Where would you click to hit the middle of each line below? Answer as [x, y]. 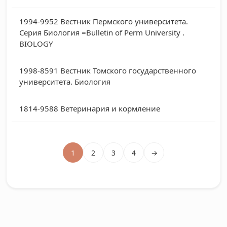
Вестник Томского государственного [128, 70]
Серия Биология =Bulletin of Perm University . [102, 32]
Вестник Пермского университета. [124, 21]
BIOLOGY [36, 44]
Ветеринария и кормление [110, 108]
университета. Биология [65, 82]
